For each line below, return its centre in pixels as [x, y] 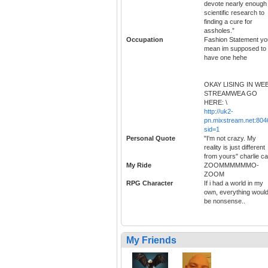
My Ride [139, 165]
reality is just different [234, 147]
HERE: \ [216, 103]
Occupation [145, 40]
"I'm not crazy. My [230, 138]
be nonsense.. [225, 201]
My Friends [151, 240]
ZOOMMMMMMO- [232, 165]
